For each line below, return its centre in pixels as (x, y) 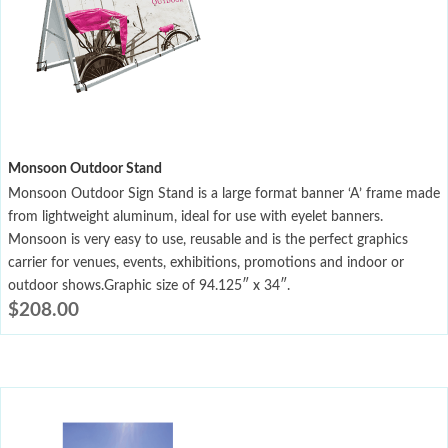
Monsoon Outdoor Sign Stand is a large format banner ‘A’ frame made (224, 194)
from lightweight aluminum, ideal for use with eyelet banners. (195, 217)
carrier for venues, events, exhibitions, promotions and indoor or (206, 263)
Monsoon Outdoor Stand (85, 169)
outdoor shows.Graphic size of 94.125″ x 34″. (149, 286)
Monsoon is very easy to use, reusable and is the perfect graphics (208, 240)
